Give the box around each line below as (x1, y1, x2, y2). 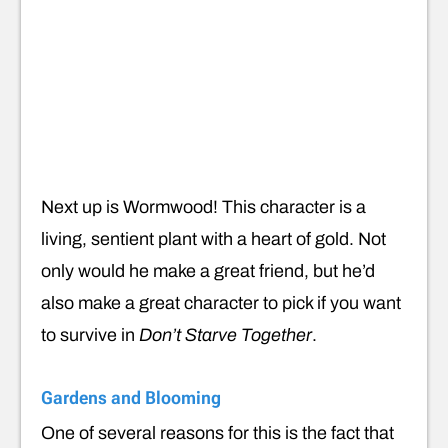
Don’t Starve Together (139, 325, 312, 346)
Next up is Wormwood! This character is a (41, 197, 366, 218)
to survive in (41, 325, 139, 346)
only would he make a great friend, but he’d (41, 261, 375, 282)
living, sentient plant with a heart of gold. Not (41, 229, 386, 250)
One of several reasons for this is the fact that (41, 423, 394, 444)
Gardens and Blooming (41, 387, 221, 409)
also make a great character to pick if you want (41, 293, 401, 314)
